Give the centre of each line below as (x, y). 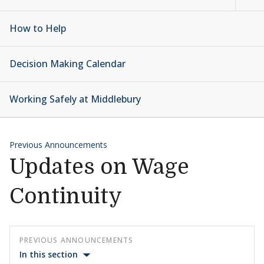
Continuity (66, 197)
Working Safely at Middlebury (75, 99)
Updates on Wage (99, 167)
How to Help (38, 28)
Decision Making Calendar (67, 64)
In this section (49, 254)
